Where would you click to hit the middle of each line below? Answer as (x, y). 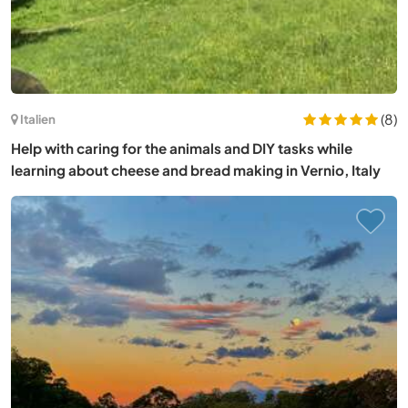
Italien (38, 119)
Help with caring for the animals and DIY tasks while (182, 148)
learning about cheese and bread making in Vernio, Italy (196, 169)
